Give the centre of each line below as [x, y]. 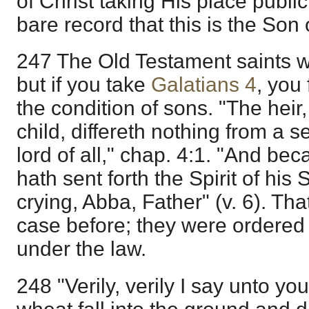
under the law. [81, 249]
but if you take [84, 85]
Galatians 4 [204, 85]
